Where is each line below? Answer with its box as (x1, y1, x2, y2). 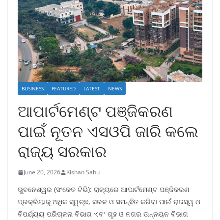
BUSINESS (22, 85, 44, 92)
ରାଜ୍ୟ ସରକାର (18, 140, 107, 162)
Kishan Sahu (66, 168, 100, 177)
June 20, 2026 (24, 168, 60, 177)
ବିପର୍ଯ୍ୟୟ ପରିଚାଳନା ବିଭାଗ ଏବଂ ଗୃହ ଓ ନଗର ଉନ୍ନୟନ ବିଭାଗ (18, 209, 188, 219)
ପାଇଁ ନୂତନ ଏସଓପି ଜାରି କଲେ (18, 120, 198, 142)
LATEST (83, 85, 100, 92)
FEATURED (52, 85, 76, 92)
